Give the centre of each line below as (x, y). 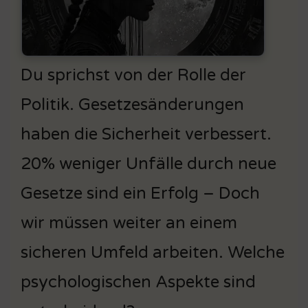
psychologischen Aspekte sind (138, 282)
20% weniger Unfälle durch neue (148, 164)
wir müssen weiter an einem (129, 223)
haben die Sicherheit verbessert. (146, 134)
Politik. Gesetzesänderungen (132, 104)
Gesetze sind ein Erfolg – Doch (140, 193)
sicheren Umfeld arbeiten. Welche (153, 252)
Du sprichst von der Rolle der (133, 75)
